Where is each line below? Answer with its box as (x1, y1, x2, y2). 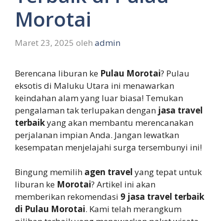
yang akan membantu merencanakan (45, 116, 193, 128)
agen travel (84, 166, 133, 178)
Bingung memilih (15, 166, 84, 178)
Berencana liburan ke (15, 67, 100, 79)
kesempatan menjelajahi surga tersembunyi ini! (15, 141, 202, 153)
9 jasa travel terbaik (120, 191, 204, 203)
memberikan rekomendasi (15, 191, 120, 203)
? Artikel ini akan (91, 179, 155, 190)
